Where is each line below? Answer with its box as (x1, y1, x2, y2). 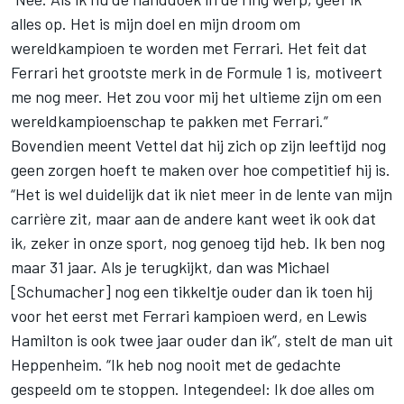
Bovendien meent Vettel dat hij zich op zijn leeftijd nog (11, 135, 386, 156)
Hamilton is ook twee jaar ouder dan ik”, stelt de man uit (11, 330, 393, 351)
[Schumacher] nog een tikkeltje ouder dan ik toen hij (11, 281, 372, 302)
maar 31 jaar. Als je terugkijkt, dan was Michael (11, 257, 329, 278)
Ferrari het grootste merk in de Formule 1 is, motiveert (11, 62, 382, 83)
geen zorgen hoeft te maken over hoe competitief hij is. (11, 160, 390, 180)
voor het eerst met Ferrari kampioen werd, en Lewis (11, 306, 367, 326)
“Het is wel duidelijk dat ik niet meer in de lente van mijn (11, 184, 392, 205)
